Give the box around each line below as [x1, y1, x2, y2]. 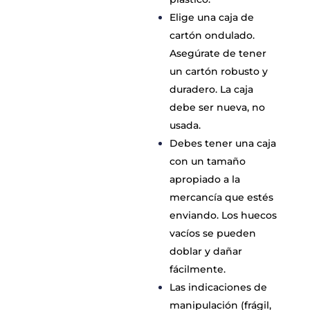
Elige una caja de [170, 11, 255, 24]
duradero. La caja [170, 83, 254, 95]
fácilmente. [170, 263, 226, 275]
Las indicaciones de [170, 281, 268, 293]
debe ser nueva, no [170, 101, 266, 113]
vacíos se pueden [170, 227, 257, 239]
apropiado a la [170, 173, 241, 185]
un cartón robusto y [170, 65, 268, 77]
